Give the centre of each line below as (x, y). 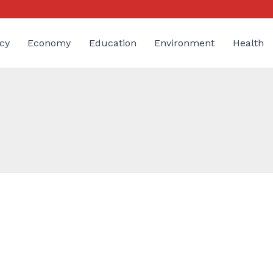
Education (112, 43)
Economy (49, 43)
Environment (185, 43)
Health (248, 43)
